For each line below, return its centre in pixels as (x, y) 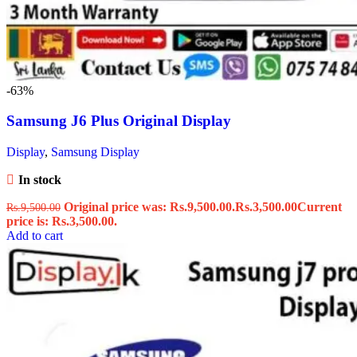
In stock (39, 179)
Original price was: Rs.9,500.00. (149, 206)
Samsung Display (95, 151)
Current (320, 206)
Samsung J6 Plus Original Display (119, 121)
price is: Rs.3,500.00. (62, 221)
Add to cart (35, 235)
